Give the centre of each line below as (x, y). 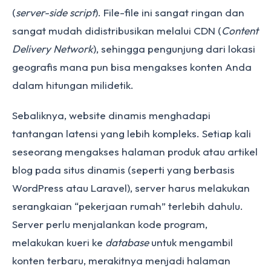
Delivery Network (53, 49)
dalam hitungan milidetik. (73, 85)
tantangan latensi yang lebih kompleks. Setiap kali (132, 133)
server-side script (55, 12)
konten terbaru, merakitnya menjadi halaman (121, 260)
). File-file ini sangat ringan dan (170, 12)
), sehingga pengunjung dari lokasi (174, 49)
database (127, 242)
